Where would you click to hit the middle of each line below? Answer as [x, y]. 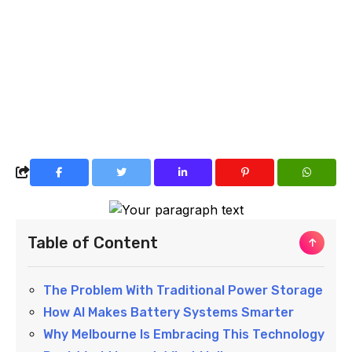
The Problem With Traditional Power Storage [183, 291]
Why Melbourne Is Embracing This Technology [184, 335]
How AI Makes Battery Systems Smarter [169, 313]
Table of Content [93, 243]
